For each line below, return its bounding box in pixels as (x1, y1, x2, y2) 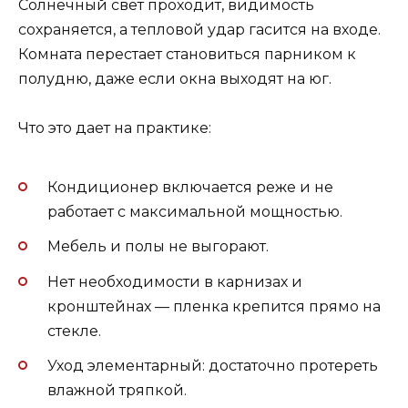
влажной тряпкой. (47, 381, 187, 399)
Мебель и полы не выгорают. (47, 238, 269, 256)
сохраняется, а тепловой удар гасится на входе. (18, 20, 381, 38)
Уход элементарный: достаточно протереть (47, 356, 378, 374)
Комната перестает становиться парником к (18, 45, 356, 63)
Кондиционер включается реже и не (47, 178, 333, 197)
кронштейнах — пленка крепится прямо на (47, 297, 381, 315)
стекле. (47, 321, 101, 340)
